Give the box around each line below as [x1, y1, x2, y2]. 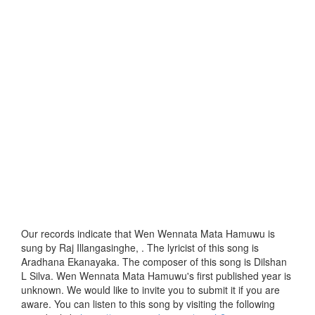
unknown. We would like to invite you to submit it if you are [21, 283, 280, 297]
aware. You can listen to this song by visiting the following [21, 297, 275, 311]
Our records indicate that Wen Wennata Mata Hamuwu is [21, 226, 275, 241]
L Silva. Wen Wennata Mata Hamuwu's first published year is [21, 269, 291, 283]
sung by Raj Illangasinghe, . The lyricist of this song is [21, 240, 259, 255]
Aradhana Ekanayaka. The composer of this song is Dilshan [21, 255, 287, 269]
